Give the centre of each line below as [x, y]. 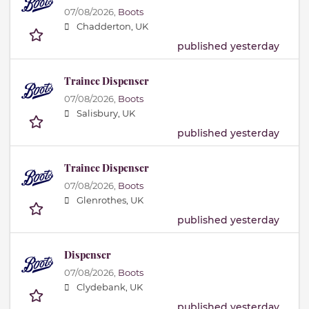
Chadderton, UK [112, 26]
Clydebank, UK [110, 287]
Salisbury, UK [106, 113]
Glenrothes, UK [110, 200]
